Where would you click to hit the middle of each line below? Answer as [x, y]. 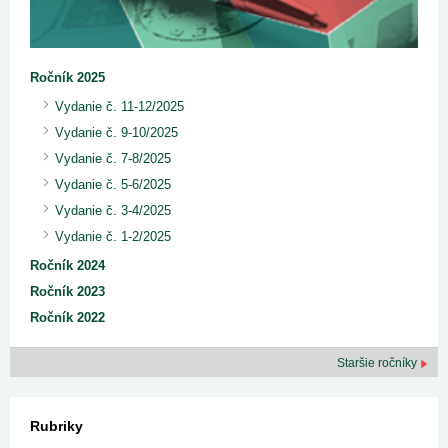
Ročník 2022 [67, 318]
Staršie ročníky [378, 363]
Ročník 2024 [67, 266]
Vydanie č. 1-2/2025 [113, 237]
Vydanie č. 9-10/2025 [116, 133]
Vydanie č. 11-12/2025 [119, 107]
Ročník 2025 [67, 78]
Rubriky [56, 426]
